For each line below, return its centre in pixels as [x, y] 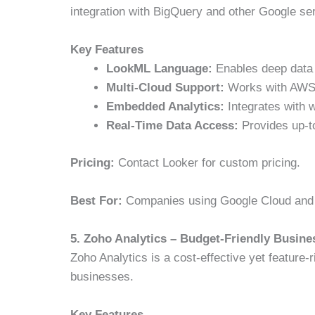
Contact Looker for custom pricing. [208, 162]
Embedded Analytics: [166, 107]
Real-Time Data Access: [173, 126]
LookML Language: [160, 69]
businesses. [102, 276]
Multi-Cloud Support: [166, 88]
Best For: [97, 200]
